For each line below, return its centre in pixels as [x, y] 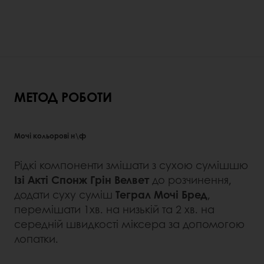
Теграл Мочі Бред [161, 195]
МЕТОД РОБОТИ [63, 96]
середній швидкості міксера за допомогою [129, 224]
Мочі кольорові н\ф [50, 135]
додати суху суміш [65, 195]
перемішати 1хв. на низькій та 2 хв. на [114, 209]
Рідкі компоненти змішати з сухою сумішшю [131, 165]
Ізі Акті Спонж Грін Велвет [82, 180]
